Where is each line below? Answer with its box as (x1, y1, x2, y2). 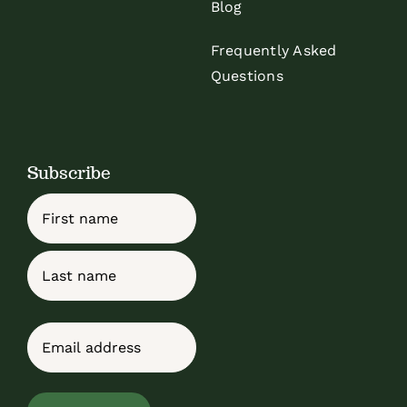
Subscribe (26, 161, 111, 184)
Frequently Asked (210, 41, 337, 59)
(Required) (69, 327, 128, 342)
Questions (210, 66, 283, 84)
